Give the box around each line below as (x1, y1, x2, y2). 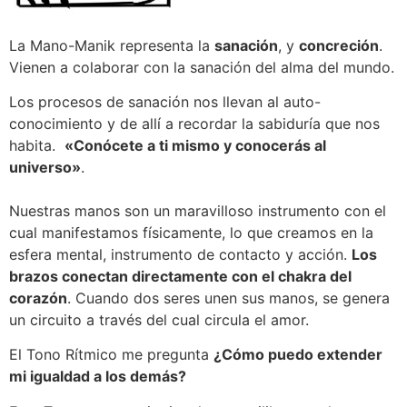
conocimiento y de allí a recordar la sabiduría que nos (9, 114, 380, 134)
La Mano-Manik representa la (9, 35, 214, 55)
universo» (9, 158, 81, 177)
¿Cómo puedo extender (213, 345, 382, 364)
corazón (9, 289, 67, 308)
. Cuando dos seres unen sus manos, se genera (67, 289, 390, 308)
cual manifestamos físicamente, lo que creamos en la (9, 223, 373, 243)
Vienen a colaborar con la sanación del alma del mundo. (9, 57, 394, 76)
